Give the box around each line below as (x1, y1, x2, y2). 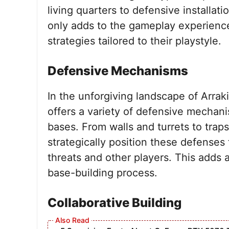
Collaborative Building (48, 195, 181, 210)
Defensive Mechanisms (48, 63, 188, 78)
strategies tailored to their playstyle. (48, 35, 221, 47)
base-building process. (48, 167, 157, 179)
